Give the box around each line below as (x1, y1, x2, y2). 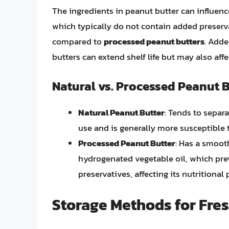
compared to (52, 35, 104, 49)
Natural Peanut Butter (78, 105, 165, 119)
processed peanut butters (104, 35, 204, 49)
